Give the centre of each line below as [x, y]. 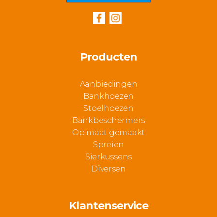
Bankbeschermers [108, 121]
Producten [108, 57]
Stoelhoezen [108, 108]
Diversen [108, 169]
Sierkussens [108, 157]
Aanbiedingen [108, 84]
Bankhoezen [108, 96]
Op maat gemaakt [108, 133]
